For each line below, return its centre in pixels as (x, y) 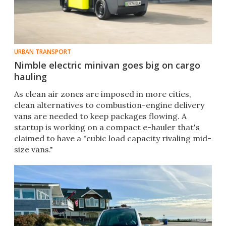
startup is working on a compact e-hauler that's (107, 127)
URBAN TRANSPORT (43, 52)
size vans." (34, 150)
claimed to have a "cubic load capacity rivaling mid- (113, 138)
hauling (31, 77)
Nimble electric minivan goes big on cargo (107, 65)
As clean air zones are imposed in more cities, (103, 94)
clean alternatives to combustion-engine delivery (109, 105)
